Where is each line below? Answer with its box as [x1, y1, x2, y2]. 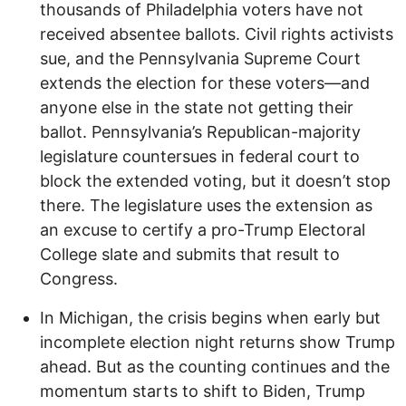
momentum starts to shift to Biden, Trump [40, 382, 365, 401]
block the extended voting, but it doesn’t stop [40, 171, 391, 191]
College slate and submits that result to [40, 245, 340, 265]
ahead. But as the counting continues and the [40, 357, 390, 377]
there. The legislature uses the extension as [40, 196, 372, 216]
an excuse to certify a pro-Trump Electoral [40, 220, 365, 240]
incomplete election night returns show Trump [40, 333, 395, 353]
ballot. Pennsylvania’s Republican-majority [40, 122, 361, 142]
